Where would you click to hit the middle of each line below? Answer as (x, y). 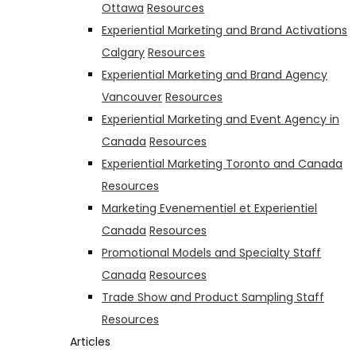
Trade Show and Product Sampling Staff (213, 298)
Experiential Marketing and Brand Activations (224, 31)
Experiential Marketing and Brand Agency (215, 75)
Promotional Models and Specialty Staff (211, 253)
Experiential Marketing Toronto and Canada (222, 164)
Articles (90, 342)
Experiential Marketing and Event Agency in (221, 120)
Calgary (123, 53)
